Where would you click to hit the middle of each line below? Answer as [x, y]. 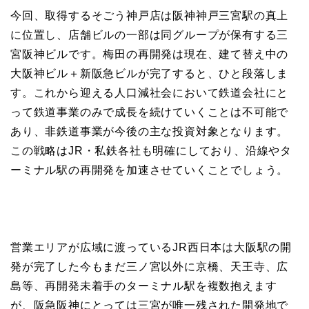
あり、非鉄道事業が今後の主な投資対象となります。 [150, 132]
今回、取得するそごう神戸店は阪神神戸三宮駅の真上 [150, 16]
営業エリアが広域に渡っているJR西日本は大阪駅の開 [151, 248]
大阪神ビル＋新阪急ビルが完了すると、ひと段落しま [150, 74]
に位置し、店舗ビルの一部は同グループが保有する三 [150, 35]
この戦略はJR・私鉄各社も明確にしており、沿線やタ [151, 151]
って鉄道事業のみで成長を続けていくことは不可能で [150, 112]
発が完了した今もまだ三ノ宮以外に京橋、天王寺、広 [150, 267]
